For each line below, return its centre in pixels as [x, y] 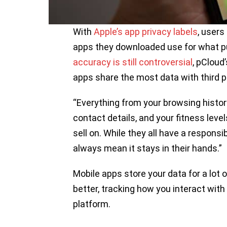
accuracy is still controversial [133, 62]
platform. [92, 204]
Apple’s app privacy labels [146, 32]
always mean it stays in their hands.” [147, 148]
